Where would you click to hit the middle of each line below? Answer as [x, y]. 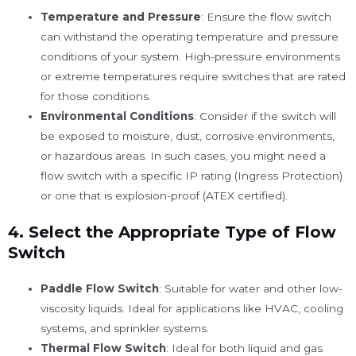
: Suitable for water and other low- [251, 289]
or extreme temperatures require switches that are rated [193, 76]
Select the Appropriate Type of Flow [182, 232]
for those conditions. [96, 96]
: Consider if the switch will [265, 116]
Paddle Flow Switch [100, 289]
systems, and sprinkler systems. [125, 329]
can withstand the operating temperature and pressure [190, 36]
